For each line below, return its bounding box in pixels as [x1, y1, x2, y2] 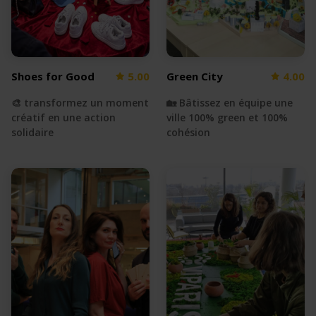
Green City [166, 68, 223, 83]
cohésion [166, 125, 210, 139]
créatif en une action [11, 110, 116, 124]
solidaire [11, 125, 54, 139]
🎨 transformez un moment [11, 95, 149, 109]
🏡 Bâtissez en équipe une [166, 95, 293, 109]
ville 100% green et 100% [166, 110, 288, 124]
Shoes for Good [11, 68, 95, 83]
